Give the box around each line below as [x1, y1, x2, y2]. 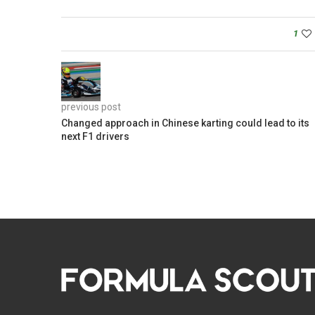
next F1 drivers [61, 131, 129, 143]
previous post [61, 101, 121, 113]
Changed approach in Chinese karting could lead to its [61, 117, 309, 129]
